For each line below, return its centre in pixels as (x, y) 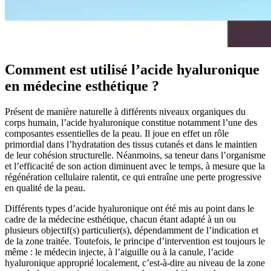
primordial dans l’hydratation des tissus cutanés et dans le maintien (131, 144)
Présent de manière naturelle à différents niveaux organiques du (125, 111)
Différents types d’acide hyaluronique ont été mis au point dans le (129, 208)
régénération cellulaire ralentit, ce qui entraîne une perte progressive (133, 177)
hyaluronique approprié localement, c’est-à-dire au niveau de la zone (135, 263)
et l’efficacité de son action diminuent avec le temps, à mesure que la (135, 166)
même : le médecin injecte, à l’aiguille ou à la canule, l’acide (119, 252)
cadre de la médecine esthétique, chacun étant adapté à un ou (120, 219)
